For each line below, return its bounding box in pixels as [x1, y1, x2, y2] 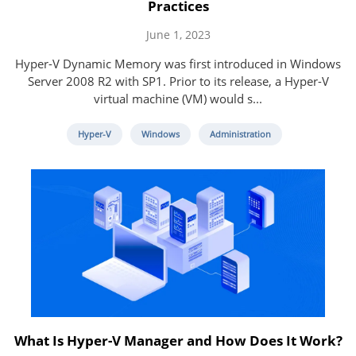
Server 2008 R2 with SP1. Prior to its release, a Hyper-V [27, 72, 329, 89]
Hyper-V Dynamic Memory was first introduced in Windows [15, 55, 341, 72]
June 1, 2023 [145, 26, 211, 42]
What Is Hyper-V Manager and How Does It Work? [14, 331, 342, 350]
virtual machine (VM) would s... [94, 90, 262, 106]
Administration [209, 127, 271, 140]
